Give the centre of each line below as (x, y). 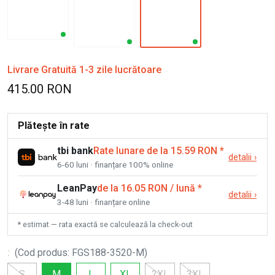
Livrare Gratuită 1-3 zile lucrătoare (84, 69)
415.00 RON (40, 89)
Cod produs (43, 252)
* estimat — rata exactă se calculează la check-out (105, 224)
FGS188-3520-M (108, 252)
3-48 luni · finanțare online (103, 202)
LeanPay (77, 188)
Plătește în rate (54, 125)
